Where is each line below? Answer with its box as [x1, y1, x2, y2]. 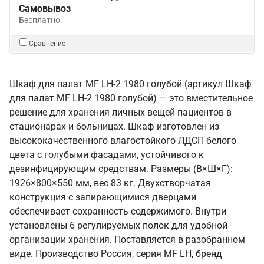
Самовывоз [19, 3, 71, 14]
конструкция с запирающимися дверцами [9, 192, 196, 203]
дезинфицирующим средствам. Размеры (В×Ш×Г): [9, 163, 233, 174]
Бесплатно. [19, 15, 62, 25]
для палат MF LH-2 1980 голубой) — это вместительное [9, 93, 253, 104]
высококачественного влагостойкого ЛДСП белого [9, 135, 236, 146]
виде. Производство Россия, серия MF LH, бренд [9, 248, 222, 259]
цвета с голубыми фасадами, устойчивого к [9, 149, 204, 160]
